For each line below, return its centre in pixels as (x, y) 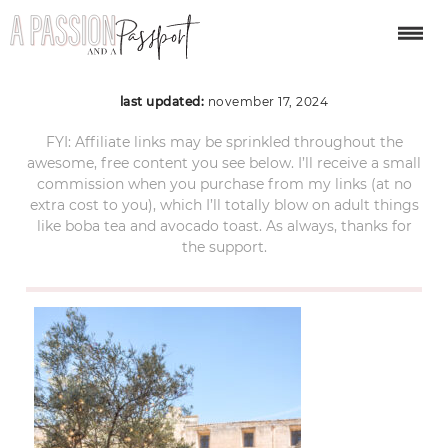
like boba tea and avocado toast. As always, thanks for (224, 225)
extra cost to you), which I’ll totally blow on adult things (224, 204)
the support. (224, 246)
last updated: (163, 101)
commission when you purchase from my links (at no (224, 183)
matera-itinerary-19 (224, 57)
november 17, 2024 (268, 101)
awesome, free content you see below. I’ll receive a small (224, 162)
